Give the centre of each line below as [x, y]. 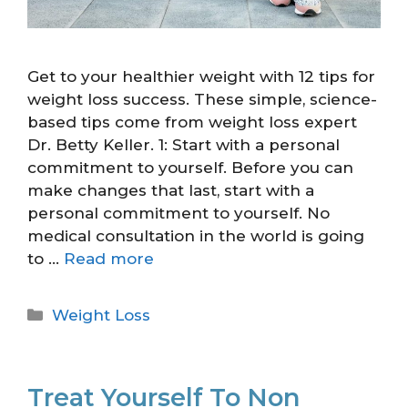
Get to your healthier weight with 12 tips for [201, 77]
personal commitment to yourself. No [178, 214]
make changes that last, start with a [171, 191]
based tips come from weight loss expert [192, 122]
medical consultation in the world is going [196, 236]
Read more [109, 259]
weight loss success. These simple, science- [202, 100]
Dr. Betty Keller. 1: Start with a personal [184, 145]
